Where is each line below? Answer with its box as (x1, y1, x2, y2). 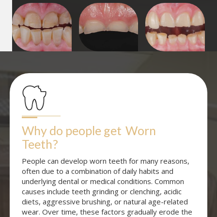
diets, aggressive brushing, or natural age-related (22, 197, 188, 207)
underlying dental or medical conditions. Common (22, 176, 184, 186)
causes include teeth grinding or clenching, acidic (22, 186, 182, 197)
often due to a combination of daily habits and (22, 166, 173, 176)
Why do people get (22, 123, 122, 138)
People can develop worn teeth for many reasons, (22, 156, 189, 166)
